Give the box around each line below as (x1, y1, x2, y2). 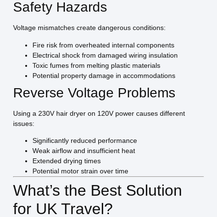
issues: (13, 119, 34, 127)
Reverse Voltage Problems (13, 85, 175, 100)
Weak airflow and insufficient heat (32, 147, 135, 155)
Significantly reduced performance (32, 137, 137, 145)
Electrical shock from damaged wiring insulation (32, 51, 178, 59)
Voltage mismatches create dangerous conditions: (13, 24, 166, 32)
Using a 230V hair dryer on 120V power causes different (13, 109, 185, 117)
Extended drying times (32, 157, 101, 165)
